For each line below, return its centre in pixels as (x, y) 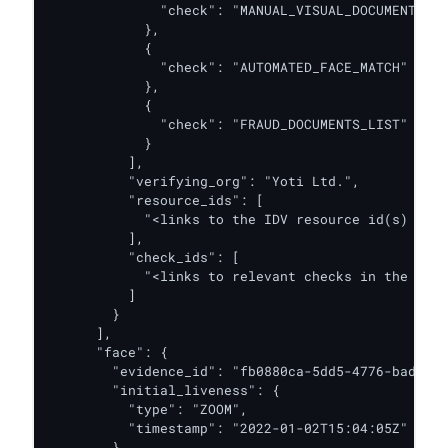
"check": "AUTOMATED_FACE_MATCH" (228, 67)
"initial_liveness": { (164, 390)
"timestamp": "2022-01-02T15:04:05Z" (228, 428)
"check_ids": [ (144, 257)
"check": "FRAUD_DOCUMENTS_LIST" (228, 124)
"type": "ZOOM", (148, 409)
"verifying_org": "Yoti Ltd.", (204, 181)
